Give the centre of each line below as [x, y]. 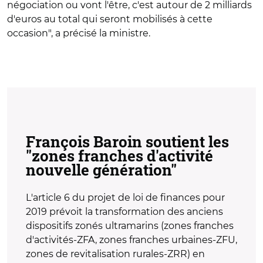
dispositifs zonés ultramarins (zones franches [130, 226]
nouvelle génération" [101, 170]
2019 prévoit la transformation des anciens [124, 212]
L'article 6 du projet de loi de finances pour [125, 198]
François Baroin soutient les [127, 141]
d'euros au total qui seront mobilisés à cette [110, 19]
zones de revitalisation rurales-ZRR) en [115, 254]
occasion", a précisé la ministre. [79, 33]
